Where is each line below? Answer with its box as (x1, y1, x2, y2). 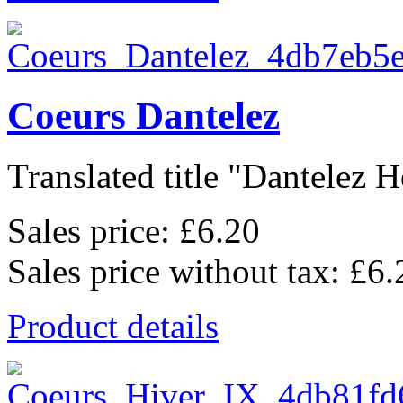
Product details (7, 306, 219, 345)
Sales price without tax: (7, 251, 349, 291)
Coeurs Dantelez (7, 94, 280, 137)
